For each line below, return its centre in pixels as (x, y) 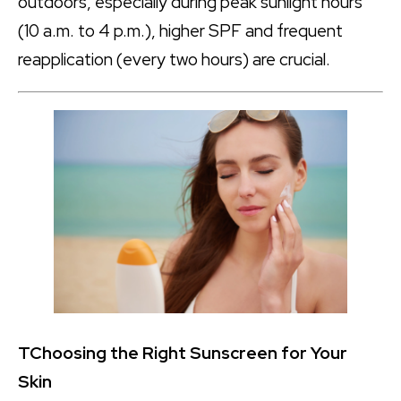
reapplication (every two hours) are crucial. (174, 60)
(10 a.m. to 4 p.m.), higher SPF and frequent (180, 31)
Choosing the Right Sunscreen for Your (188, 353)
